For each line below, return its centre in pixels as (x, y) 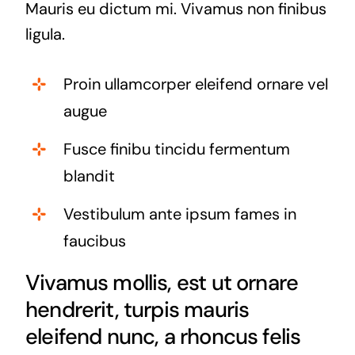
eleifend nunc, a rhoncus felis (163, 336)
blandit (89, 176)
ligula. (45, 34)
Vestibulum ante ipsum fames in (179, 214)
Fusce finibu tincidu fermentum (176, 149)
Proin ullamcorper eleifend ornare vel (195, 84)
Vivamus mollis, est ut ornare (162, 282)
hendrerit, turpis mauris (137, 309)
